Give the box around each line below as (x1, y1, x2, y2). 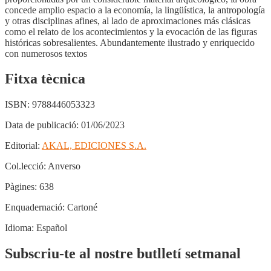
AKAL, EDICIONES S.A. (42, 140, 146, 151)
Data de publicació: (5, 120, 79, 131)
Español (34, 223, 67, 233)
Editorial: (5, 140, 40, 151)
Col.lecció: (5, 161, 46, 172)
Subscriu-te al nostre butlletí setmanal (5, 246, 241, 262)
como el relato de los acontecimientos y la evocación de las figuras (5, 26, 257, 37)
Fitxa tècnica (5, 71, 85, 87)
